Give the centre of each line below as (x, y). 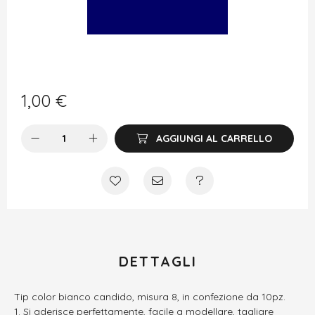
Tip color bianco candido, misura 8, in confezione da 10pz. (150, 297)
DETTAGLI (157, 261)
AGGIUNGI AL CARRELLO (214, 138)
